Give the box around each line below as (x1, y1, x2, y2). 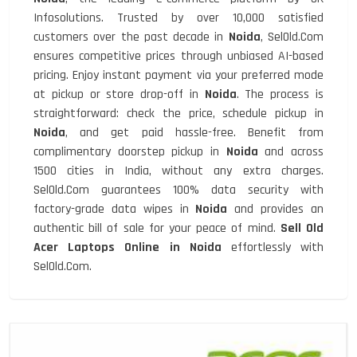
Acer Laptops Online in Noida (33, 239, 222, 256)
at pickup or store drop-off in (33, 86, 205, 103)
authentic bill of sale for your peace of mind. (33, 220, 280, 237)
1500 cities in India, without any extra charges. (33, 163, 324, 179)
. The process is (236, 86, 324, 103)
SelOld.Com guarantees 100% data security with (33, 182, 324, 198)
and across (265, 143, 324, 160)
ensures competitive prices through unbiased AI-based (33, 48, 324, 65)
